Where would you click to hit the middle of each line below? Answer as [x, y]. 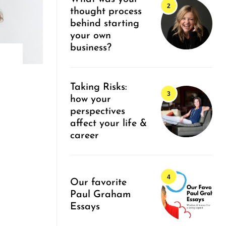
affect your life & [108, 124]
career [84, 136]
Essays [85, 207]
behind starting [105, 24]
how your [91, 100]
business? [91, 48]
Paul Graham [100, 195]
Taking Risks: [99, 88]
